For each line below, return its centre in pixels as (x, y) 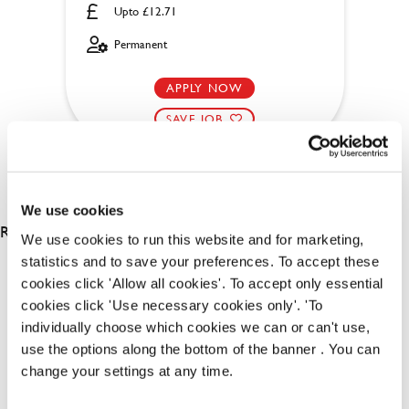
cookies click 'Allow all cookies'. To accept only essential (202, 283)
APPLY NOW (204, 87)
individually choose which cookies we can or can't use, (195, 327)
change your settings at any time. (127, 371)
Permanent (140, 44)
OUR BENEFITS (204, 306)
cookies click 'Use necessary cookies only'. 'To (172, 305)
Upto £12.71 (145, 10)
